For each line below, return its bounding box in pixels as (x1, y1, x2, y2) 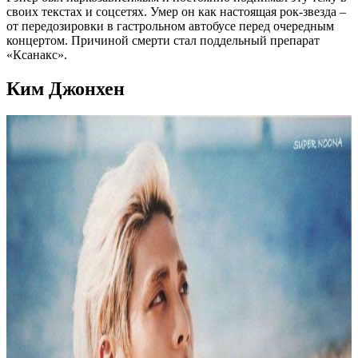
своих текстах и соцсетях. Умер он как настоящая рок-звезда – (6, 4, 346, 18)
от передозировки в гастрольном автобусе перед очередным (6, 18, 334, 33)
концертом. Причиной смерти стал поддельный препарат (6, 33, 320, 47)
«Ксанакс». (6, 47, 67, 62)
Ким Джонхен (6, 78, 125, 99)
